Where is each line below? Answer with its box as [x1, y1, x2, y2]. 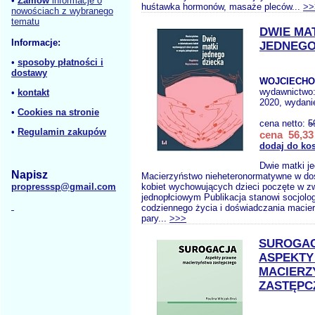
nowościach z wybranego [11, 6, 113, 16]
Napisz [11, 169, 48, 181]
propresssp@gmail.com [11, 181, 116, 192]
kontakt [18, 87, 49, 98]
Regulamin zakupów [18, 127, 106, 137]
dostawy [11, 67, 47, 78]
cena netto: [259, 118, 308, 129]
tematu [11, 16, 39, 27]
